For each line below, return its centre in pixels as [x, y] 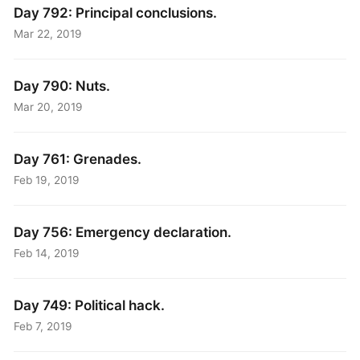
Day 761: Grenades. [78, 159]
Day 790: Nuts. [62, 86]
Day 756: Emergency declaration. [123, 232]
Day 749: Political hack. [90, 305]
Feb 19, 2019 [47, 180]
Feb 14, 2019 [47, 253]
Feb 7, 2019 [43, 326]
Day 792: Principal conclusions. [116, 13]
